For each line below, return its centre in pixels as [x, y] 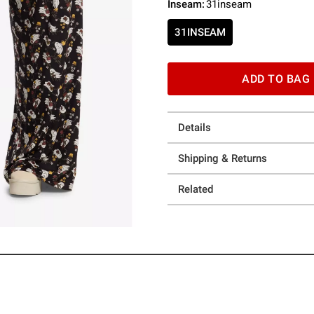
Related [196, 189]
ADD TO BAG [276, 79]
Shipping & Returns [223, 158]
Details [194, 128]
